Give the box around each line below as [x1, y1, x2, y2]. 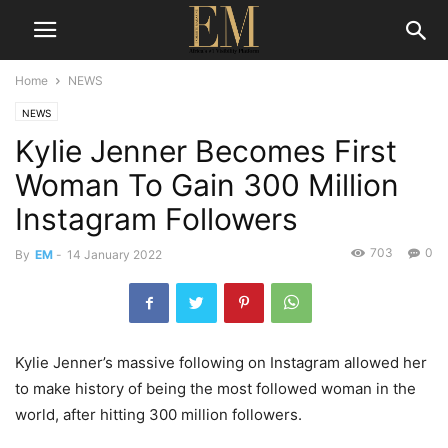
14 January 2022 [67, 247, 162, 262]
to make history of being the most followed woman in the [15, 379, 416, 398]
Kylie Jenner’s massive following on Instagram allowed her [15, 353, 427, 372]
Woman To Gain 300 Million [15, 167, 399, 203]
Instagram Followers [15, 201, 298, 237]
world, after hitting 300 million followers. [15, 405, 302, 424]
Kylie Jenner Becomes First [15, 133, 397, 169]
